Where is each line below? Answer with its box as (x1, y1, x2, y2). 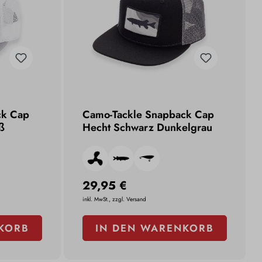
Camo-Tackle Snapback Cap (82, 107, 215, 123)
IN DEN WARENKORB (95, 221, 215, 236)
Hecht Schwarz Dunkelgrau (82, 120, 213, 136)
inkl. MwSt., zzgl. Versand (82, 195, 147, 204)
